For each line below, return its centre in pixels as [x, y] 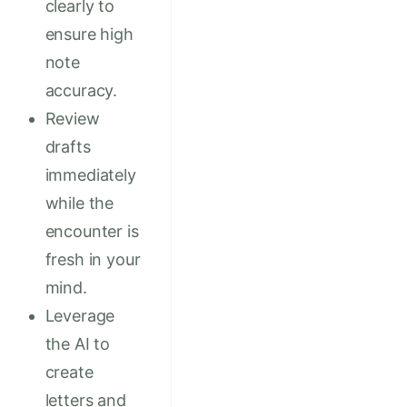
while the [79, 203]
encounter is [92, 232]
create [69, 372]
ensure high [89, 35]
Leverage [80, 316]
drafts [68, 147]
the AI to [78, 344]
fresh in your [93, 260]
